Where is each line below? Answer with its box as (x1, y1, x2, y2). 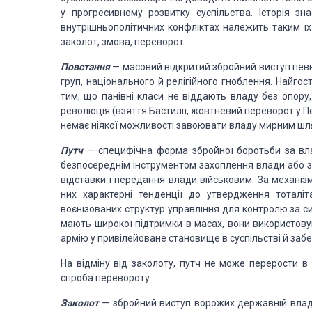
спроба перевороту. (61, 272, 152, 283)
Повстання (61, 61, 110, 72)
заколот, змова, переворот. (61, 36, 186, 47)
